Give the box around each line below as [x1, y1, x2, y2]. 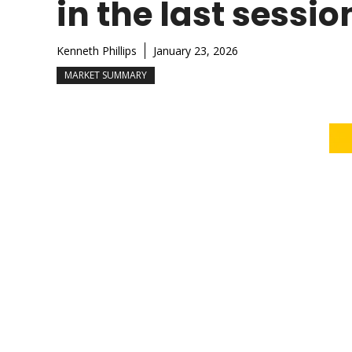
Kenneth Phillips [57, 42, 137, 58]
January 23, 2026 [153, 42, 238, 58]
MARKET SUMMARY [64, 68, 147, 82]
